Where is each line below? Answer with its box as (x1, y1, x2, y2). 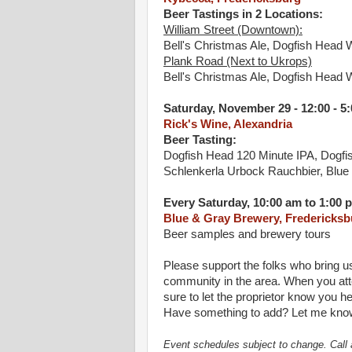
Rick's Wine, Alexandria (163, 118, 292, 131)
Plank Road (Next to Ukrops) (163, 55, 312, 68)
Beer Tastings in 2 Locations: (163, 8, 323, 21)
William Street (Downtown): (163, 24, 302, 37)
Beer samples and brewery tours (163, 228, 331, 241)
